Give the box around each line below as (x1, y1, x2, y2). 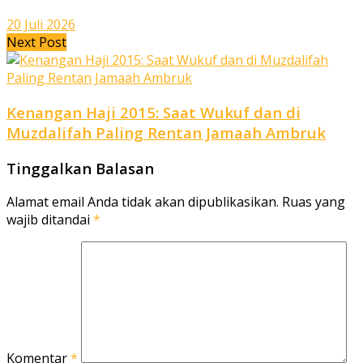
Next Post (6, 33, 66, 52)
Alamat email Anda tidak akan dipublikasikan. (6, 193, 279, 211)
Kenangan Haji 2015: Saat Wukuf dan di (6, 101, 301, 122)
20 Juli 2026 (6, 15, 75, 34)
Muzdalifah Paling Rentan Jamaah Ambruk (6, 122, 326, 143)
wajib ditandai (6, 211, 93, 229)
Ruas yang (282, 193, 345, 211)
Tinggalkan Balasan (6, 157, 154, 178)
